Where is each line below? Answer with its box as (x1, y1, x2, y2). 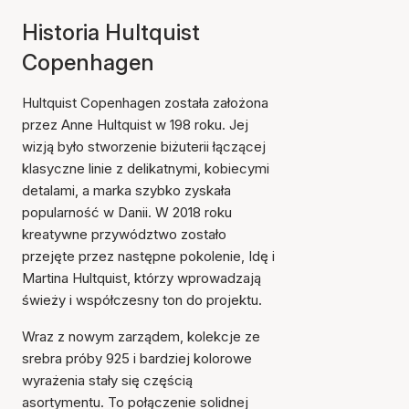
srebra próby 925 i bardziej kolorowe (22, 350, 252, 367)
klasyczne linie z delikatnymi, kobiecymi (22, 160, 269, 177)
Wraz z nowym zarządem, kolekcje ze (22, 328, 260, 345)
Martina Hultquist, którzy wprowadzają (22, 269, 261, 287)
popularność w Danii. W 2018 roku (22, 204, 232, 221)
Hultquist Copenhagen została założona (22, 94, 268, 111)
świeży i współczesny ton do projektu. (22, 291, 262, 309)
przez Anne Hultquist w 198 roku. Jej (22, 116, 248, 133)
